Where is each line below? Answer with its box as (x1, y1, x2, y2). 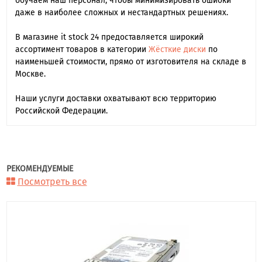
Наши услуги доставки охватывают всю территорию (15, 93, 216, 104)
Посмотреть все (17, 175, 87, 187)
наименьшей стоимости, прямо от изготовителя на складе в (15, 56, 246, 67)
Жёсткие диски (148, 44, 206, 54)
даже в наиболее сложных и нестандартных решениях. (15, 7, 228, 18)
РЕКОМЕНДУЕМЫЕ (6, 163, 73, 174)
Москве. (15, 68, 46, 79)
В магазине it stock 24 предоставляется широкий (15, 32, 204, 42)
